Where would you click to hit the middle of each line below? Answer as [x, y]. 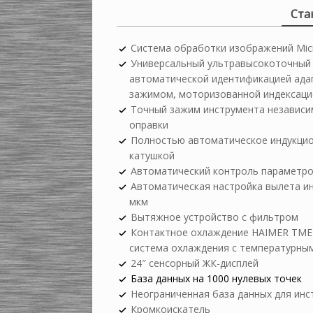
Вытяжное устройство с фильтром [214, 217]
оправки [149, 125]
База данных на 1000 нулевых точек [216, 278]
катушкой [152, 155]
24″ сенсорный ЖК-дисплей [195, 263]
